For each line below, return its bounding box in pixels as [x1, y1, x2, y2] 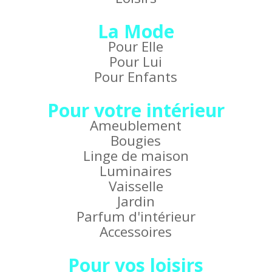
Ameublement [90, 116, 182, 135]
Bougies [110, 131, 161, 151]
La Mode [97, 19, 174, 44]
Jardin [117, 192, 155, 211]
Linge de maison [83, 146, 189, 166]
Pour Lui [109, 52, 163, 72]
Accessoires [100, 222, 172, 242]
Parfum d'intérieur [76, 207, 195, 226]
